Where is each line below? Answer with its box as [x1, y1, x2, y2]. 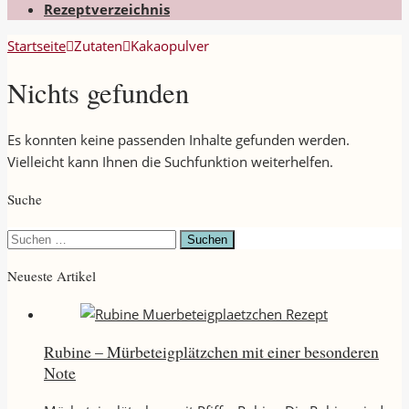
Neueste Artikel [7, 266, 96, 285]
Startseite [7, 36, 66, 55]
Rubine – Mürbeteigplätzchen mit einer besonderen [44, 340, 379, 362]
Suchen [6, 227, 52, 246]
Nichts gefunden [7, 73, 189, 111]
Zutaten [74, 36, 122, 55]
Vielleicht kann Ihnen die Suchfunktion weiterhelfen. [7, 152, 333, 172]
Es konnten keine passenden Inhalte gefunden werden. [7, 131, 350, 150]
